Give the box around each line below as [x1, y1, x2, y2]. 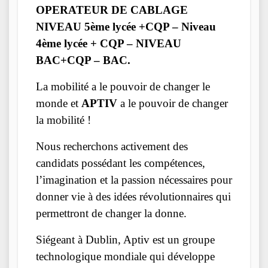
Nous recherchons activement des [36, 140, 188, 153]
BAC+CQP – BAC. [36, 54, 130, 67]
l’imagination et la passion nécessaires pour [36, 173, 232, 187]
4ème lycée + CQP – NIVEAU [36, 37, 181, 50]
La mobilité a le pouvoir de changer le [36, 80, 210, 93]
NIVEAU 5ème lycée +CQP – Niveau [36, 20, 216, 33]
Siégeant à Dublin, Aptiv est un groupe [36, 233, 215, 246]
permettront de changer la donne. [36, 207, 187, 220]
